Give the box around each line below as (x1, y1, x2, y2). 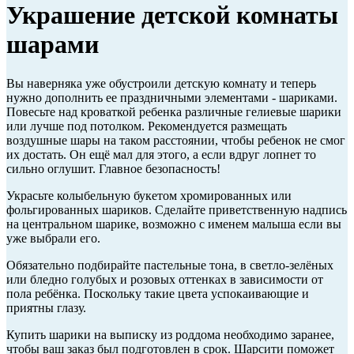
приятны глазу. (6, 300, 86, 314)
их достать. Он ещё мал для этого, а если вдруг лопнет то (6, 147, 316, 161)
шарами (6, 30, 99, 59)
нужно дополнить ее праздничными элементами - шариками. (6, 90, 337, 104)
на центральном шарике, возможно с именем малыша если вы (6, 217, 341, 231)
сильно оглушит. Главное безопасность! (6, 161, 220, 175)
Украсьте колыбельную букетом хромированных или (6, 188, 292, 202)
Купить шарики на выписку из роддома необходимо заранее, (6, 327, 334, 341)
